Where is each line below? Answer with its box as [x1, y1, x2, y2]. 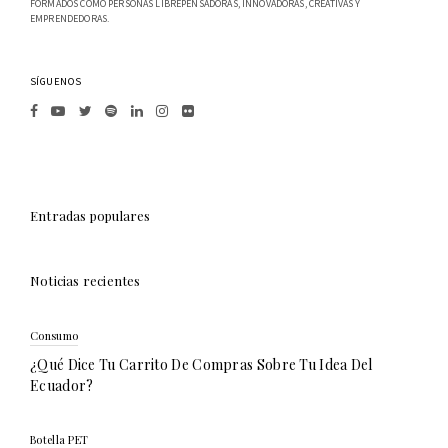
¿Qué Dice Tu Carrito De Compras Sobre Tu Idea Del [30, 355, 373, 375]
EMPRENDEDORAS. [30, 12, 110, 26]
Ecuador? [30, 376, 94, 396]
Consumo [30, 328, 79, 344]
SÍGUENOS [30, 74, 82, 89]
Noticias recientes [30, 272, 141, 290]
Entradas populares [30, 207, 151, 225]
